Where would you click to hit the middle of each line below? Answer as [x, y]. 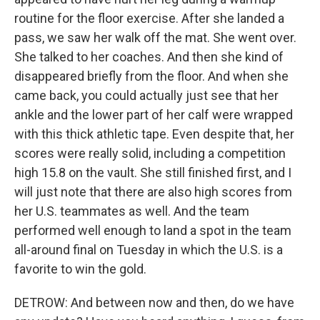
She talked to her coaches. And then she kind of [149, 57]
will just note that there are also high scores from [153, 192]
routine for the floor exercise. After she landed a [149, 18]
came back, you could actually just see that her [146, 95]
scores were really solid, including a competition [150, 153]
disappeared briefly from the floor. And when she [151, 76]
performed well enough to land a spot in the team [153, 230]
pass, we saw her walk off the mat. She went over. [155, 37]
